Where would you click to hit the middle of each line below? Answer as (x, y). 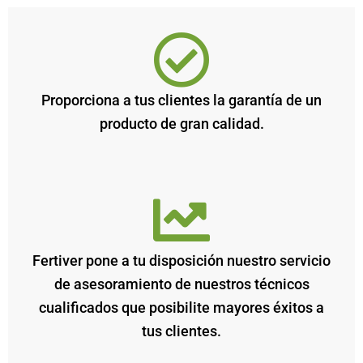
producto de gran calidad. (181, 124)
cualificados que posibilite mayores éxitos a (181, 307)
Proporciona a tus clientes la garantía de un (181, 100)
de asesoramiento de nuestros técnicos (181, 284)
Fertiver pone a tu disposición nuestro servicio (181, 261)
